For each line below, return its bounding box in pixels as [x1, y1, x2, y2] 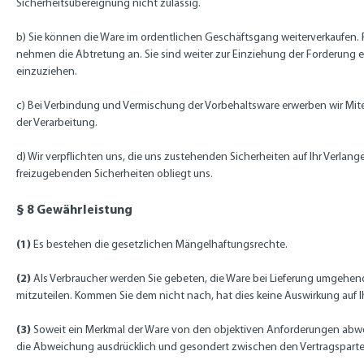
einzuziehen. [16, 64, 77, 78]
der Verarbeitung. [16, 115, 97, 129]
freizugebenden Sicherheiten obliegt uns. [16, 167, 213, 180]
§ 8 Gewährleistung [16, 201, 132, 217]
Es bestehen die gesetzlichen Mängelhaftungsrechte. [33, 237, 288, 251]
